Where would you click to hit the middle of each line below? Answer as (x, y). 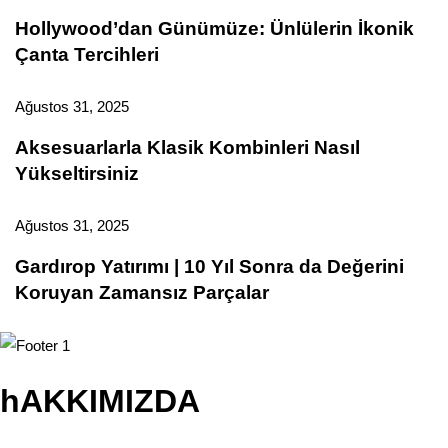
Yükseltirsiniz (77, 173)
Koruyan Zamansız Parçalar (142, 292)
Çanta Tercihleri (87, 54)
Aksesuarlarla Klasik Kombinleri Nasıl (187, 147)
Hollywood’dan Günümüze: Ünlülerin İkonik (214, 28)
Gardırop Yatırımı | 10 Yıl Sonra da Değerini (209, 266)
